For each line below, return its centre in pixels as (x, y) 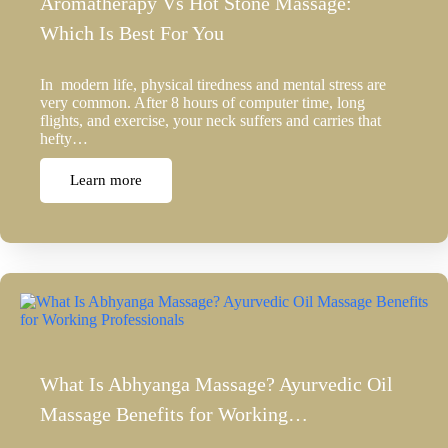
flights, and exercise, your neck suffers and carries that (210, 121)
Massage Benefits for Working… (174, 414)
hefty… (64, 139)
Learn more (106, 180)
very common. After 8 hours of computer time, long (202, 103)
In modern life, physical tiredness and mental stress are (213, 85)
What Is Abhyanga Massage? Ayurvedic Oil (216, 384)
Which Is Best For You (132, 33)
